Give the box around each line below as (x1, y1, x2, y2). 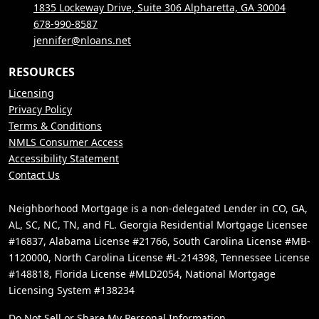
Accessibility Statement (9, 152, 119, 166)
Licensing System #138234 (9, 283, 135, 298)
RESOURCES (9, 64, 75, 80)
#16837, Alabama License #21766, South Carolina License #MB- (9, 234, 310, 249)
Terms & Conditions (9, 119, 102, 133)
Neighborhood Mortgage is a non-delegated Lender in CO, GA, (9, 202, 308, 216)
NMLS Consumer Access (9, 135, 123, 150)
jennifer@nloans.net (33, 33, 131, 48)
